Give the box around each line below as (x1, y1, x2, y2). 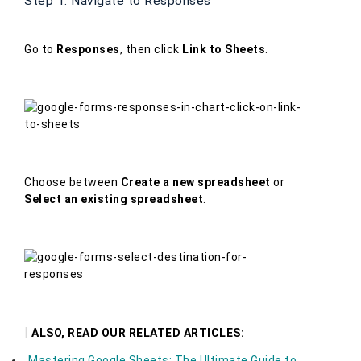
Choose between (24, 176, 121, 189)
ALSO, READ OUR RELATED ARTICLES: (31, 326, 244, 340)
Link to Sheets (182, 43, 265, 56)
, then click (119, 43, 182, 56)
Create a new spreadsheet (120, 176, 271, 189)
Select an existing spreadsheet (24, 193, 203, 206)
